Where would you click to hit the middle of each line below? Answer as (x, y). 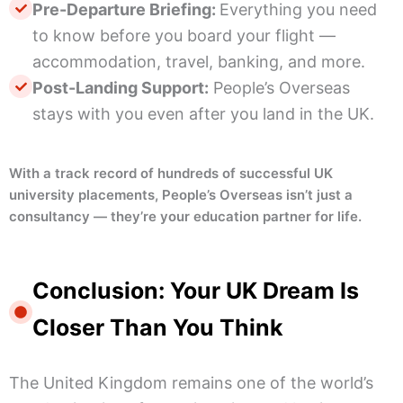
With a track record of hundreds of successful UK (171, 174)
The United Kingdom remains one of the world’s (191, 383)
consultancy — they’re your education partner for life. (185, 217)
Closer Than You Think (158, 328)
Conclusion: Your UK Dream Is (196, 291)
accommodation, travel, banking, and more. (199, 62)
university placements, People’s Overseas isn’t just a (181, 195)
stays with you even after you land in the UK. (203, 114)
